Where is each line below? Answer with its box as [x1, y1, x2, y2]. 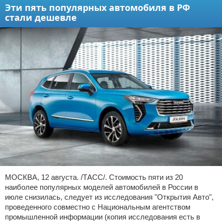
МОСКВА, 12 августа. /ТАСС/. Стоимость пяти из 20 [5, 173, 183, 182]
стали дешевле [5, 11, 77, 24]
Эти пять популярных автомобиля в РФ [5, 1, 190, 14]
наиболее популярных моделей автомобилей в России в [5, 183, 198, 192]
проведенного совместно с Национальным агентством [5, 203, 190, 212]
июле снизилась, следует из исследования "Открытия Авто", [5, 193, 214, 202]
